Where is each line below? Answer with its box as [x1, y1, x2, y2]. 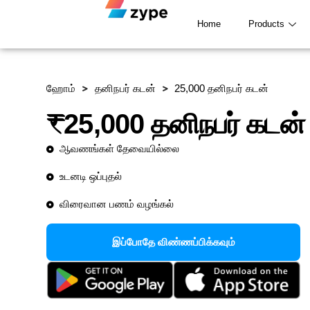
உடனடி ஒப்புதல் [59, 170, 122, 182]
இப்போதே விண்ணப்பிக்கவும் [111, 236, 235, 248]
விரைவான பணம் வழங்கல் [59, 198, 174, 210]
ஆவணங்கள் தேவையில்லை [59, 143, 179, 154]
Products [248, 19, 285, 29]
